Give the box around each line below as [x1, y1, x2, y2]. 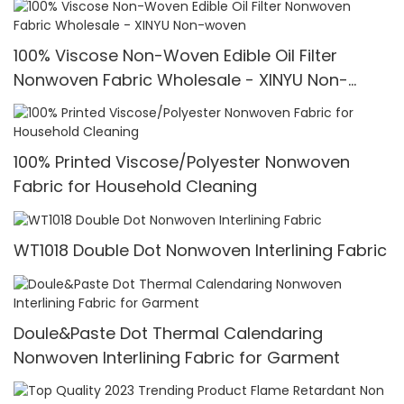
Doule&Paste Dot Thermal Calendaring [14, 321, 323, 344]
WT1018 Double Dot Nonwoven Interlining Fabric [14, 239, 387, 262]
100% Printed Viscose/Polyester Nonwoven [14, 151, 350, 174]
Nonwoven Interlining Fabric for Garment [14, 345, 340, 369]
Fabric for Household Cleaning [14, 175, 257, 198]
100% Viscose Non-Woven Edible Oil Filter [14, 43, 337, 67]
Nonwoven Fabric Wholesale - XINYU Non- [14, 68, 348, 91]
